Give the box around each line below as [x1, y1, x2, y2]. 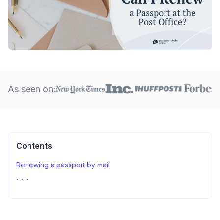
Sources [16, 178, 43, 186]
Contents [16, 141, 52, 151]
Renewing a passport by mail [16, 161, 111, 169]
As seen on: [8, 83, 55, 94]
